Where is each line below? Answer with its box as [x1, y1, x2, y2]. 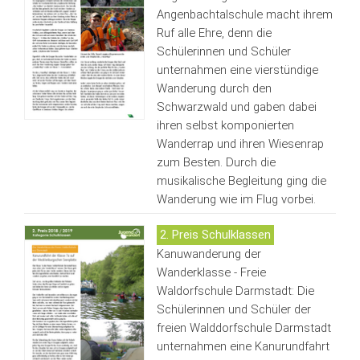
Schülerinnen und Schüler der [156, 302, 311, 317]
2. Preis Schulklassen [159, 227, 271, 243]
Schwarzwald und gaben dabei [156, 99, 317, 114]
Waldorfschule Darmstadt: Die [156, 284, 314, 299]
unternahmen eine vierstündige [156, 62, 318, 77]
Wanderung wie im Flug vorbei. [156, 191, 316, 207]
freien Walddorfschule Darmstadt [156, 321, 331, 336]
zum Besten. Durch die [156, 154, 276, 170]
